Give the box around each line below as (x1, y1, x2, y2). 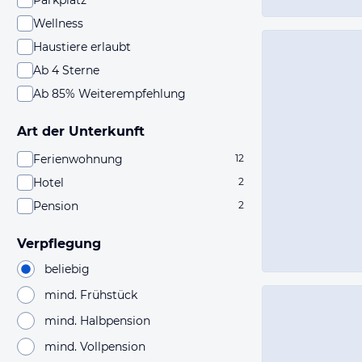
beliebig (44, 261, 90, 276)
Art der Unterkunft (17, 124, 145, 139)
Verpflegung (17, 236, 101, 251)
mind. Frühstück (44, 287, 137, 302)
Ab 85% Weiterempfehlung (33, 86, 186, 101)
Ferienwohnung (33, 152, 123, 166)
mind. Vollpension (44, 339, 145, 354)
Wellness (33, 16, 83, 31)
